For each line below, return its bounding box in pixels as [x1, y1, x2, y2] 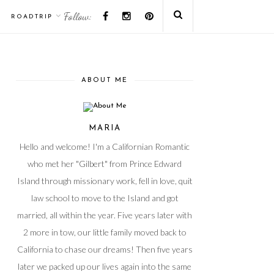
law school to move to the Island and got [31, 193, 179, 203]
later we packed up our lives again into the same [18, 261, 191, 272]
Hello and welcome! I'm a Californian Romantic [20, 141, 190, 152]
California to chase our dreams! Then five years [17, 244, 193, 254]
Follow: [64, 9, 92, 23]
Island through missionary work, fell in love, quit [17, 176, 193, 186]
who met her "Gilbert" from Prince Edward [28, 158, 182, 169]
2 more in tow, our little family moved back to [23, 227, 187, 237]
